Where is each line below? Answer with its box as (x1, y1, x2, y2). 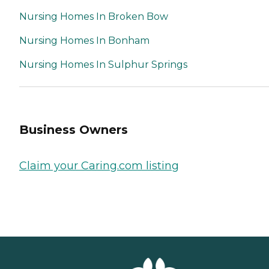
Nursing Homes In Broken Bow (19, 11, 168, 23)
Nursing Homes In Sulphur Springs (19, 59, 187, 71)
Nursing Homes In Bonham (19, 35, 150, 47)
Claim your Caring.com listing (19, 159, 179, 172)
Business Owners (19, 122, 128, 138)
